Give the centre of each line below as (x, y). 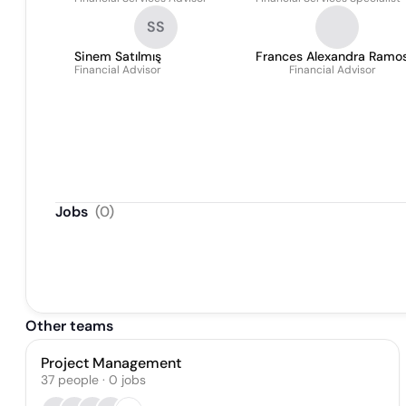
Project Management (111, 363)
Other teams (69, 326)
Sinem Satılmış (118, 56)
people (78, 380)
